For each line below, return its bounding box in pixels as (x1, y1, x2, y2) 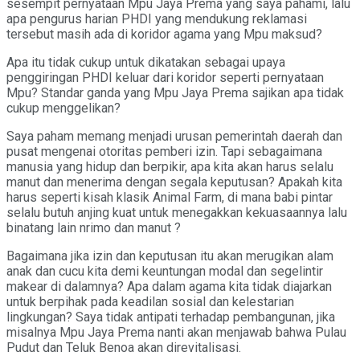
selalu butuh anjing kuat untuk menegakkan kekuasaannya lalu (6, 204, 347, 220)
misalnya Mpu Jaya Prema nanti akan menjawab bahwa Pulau (6, 324, 346, 340)
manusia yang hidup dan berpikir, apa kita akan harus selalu (6, 158, 333, 174)
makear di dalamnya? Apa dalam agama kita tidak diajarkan (6, 278, 332, 294)
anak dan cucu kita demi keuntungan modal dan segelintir (6, 263, 323, 279)
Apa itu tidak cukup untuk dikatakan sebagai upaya (6, 54, 285, 70)
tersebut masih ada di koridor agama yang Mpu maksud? (6, 26, 322, 42)
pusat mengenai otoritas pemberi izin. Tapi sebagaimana (6, 143, 322, 159)
